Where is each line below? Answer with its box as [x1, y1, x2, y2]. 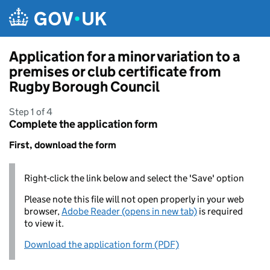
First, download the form [9, 139, 116, 151]
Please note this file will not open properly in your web [24, 193, 244, 205]
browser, [24, 206, 61, 217]
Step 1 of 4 [9, 106, 52, 118]
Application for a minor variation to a [9, 48, 240, 65]
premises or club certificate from [9, 63, 221, 80]
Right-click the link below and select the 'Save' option [24, 172, 244, 184]
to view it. [24, 218, 64, 229]
